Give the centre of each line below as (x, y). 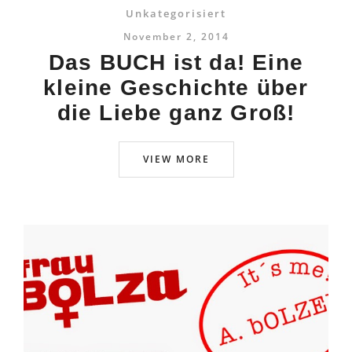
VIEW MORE (176, 159)
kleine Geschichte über (176, 88)
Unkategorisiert (176, 13)
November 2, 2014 (176, 37)
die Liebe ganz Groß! (176, 113)
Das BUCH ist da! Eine (176, 62)
